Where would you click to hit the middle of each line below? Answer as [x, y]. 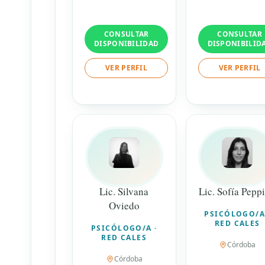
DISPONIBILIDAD [127, 43]
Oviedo [124, 205]
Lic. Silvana [124, 191]
